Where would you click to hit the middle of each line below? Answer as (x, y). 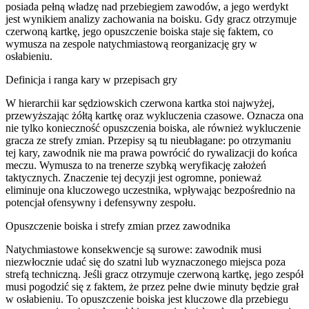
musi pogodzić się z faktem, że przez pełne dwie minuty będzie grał (152, 286)
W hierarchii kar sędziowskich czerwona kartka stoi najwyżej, (140, 103)
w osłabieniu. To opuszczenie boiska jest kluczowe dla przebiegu (147, 299)
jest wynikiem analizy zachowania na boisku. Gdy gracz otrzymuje (151, 19)
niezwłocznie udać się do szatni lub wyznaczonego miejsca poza (146, 261)
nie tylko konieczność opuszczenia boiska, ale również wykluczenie (153, 128)
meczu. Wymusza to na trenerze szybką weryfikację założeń (136, 165)
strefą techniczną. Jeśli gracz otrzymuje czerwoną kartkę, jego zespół (154, 274)
